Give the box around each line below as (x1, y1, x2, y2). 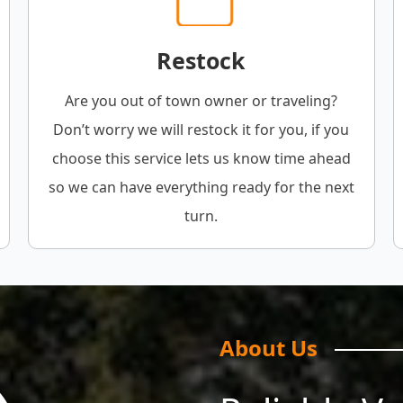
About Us (219, 333, 318, 363)
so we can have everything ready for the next (48, 177, 354, 198)
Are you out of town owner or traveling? (65, 91, 338, 112)
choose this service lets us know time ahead (51, 148, 351, 169)
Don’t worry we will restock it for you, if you (53, 120, 350, 140)
